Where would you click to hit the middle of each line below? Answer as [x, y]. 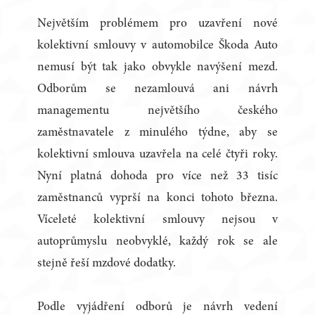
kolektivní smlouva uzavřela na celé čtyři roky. [157, 155]
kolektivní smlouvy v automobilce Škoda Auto [157, 46]
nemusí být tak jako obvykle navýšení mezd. [157, 68]
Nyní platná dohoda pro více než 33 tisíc [157, 177]
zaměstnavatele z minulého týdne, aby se [157, 133]
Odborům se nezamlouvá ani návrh [157, 90]
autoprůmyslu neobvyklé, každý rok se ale [157, 242]
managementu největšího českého [157, 111]
